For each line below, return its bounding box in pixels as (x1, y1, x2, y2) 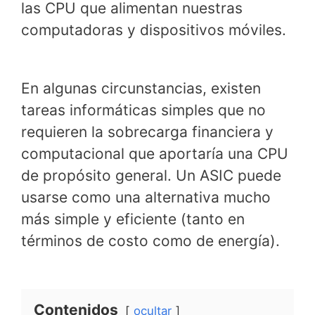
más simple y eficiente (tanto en (21, 210, 245, 229)
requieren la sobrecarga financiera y (21, 123, 274, 141)
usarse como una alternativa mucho (21, 188, 271, 207)
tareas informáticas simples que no (21, 101, 266, 120)
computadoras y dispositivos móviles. (21, 20, 290, 39)
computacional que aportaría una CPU (21, 145, 288, 163)
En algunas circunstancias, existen (21, 79, 261, 98)
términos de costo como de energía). (21, 232, 280, 250)
